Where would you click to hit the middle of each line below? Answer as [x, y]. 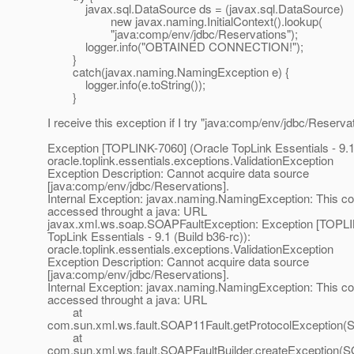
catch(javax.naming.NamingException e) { [168, 72]
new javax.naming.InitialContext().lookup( [185, 21]
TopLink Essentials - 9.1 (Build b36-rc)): [149, 236]
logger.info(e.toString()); [126, 85]
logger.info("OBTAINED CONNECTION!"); [175, 47]
